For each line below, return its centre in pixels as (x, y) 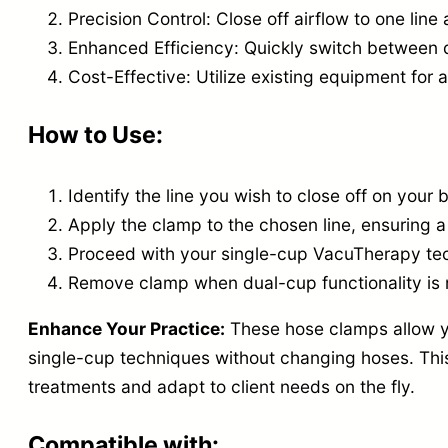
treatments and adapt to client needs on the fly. (221, 386)
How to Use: (95, 134)
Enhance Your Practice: (126, 328)
